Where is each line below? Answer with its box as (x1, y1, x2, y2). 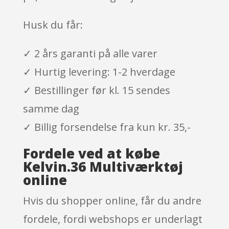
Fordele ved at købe (22, 144, 160, 163)
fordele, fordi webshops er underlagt (22, 212, 202, 226)
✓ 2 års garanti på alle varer (22, 46, 157, 60)
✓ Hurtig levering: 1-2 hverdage (22, 64, 175, 79)
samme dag (22, 101, 79, 116)
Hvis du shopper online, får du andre (22, 193, 201, 208)
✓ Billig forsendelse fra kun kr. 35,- (22, 120, 191, 134)
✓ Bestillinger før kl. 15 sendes (22, 83, 170, 97)
